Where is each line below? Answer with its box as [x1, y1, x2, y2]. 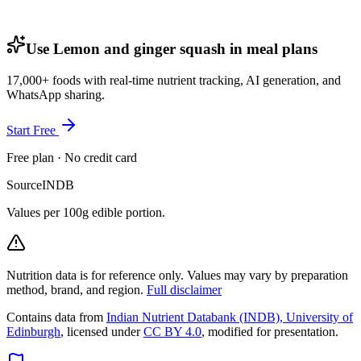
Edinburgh [6, 324, 60, 338]
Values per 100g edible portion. [6, 205, 165, 219]
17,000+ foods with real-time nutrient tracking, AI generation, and [6, 73, 341, 87]
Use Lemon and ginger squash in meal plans [26, 39, 317, 57]
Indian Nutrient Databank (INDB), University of [106, 309, 353, 324]
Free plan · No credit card [6, 150, 137, 164]
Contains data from [6, 309, 106, 324]
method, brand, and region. [6, 282, 147, 297]
